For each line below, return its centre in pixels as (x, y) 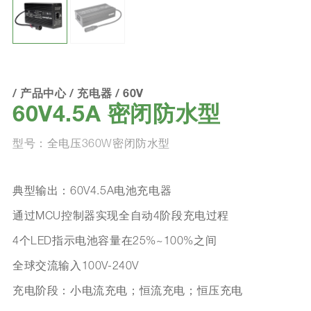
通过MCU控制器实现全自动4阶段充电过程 (120, 217)
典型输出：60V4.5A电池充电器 (92, 192)
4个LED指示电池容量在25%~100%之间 (115, 242)
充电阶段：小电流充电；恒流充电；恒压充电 (127, 292)
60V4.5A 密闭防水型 (116, 116)
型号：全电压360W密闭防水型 (91, 145)
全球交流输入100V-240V (75, 267)
